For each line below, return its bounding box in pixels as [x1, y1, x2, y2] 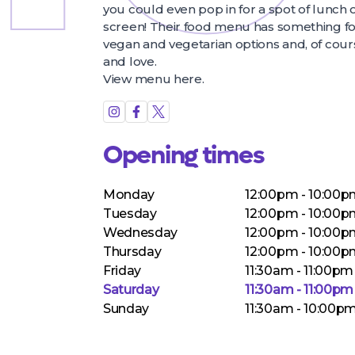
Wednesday [103, 225, 178, 240]
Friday [103, 263, 142, 278]
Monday [103, 187, 155, 202]
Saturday [103, 282, 159, 297]
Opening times [103, 139, 264, 172]
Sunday [103, 301, 150, 316]
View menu [103, 71, 174, 86]
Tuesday [103, 206, 157, 221]
